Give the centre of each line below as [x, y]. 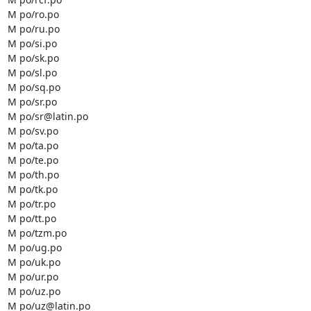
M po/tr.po [31, 204]
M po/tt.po [32, 218]
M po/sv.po [33, 131]
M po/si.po [32, 43]
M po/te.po [33, 160]
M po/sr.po [32, 102]
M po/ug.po [34, 247]
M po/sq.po [34, 87]
